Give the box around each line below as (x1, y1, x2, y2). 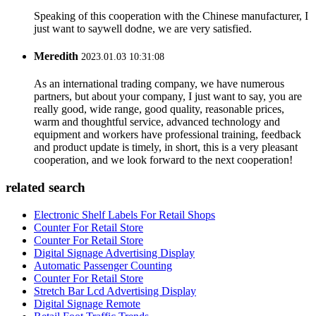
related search (6, 180, 85, 195)
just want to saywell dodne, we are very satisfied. (34, 22, 252, 35)
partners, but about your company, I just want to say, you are (34, 90, 302, 103)
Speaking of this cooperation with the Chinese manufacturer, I (34, 9, 308, 22)
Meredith (34, 50, 78, 63)
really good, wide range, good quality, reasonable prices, (34, 103, 284, 116)
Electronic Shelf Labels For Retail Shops (34, 208, 215, 221)
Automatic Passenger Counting (34, 259, 172, 272)
